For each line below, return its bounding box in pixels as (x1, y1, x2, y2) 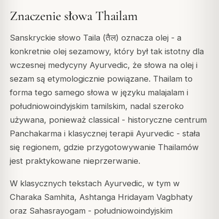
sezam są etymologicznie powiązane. (10, 73, 153, 84)
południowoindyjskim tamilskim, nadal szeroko (10, 101, 184, 111)
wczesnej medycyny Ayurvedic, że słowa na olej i (10, 60, 197, 70)
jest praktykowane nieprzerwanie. (10, 155, 140, 166)
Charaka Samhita (10, 192, 74, 202)
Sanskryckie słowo (10, 32, 83, 43)
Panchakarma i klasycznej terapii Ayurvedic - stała (10, 128, 200, 138)
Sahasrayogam (29, 205, 86, 216)
